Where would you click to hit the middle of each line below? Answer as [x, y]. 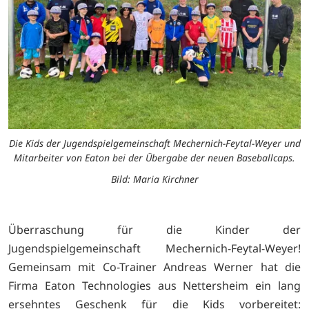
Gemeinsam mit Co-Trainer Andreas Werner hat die [154, 267]
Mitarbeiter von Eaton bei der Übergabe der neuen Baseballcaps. [154, 158]
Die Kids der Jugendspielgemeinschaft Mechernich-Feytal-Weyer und [154, 143]
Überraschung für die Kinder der [154, 230]
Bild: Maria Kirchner [154, 179]
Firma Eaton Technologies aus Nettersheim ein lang [154, 286]
